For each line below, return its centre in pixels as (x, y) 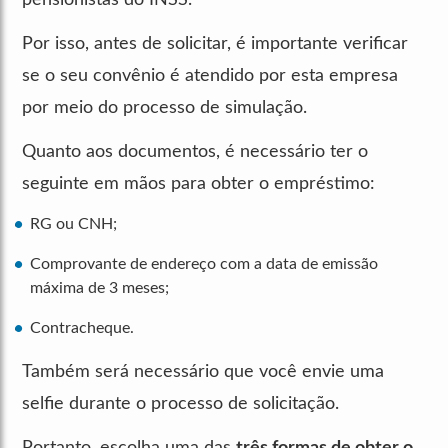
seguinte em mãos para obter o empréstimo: (198, 183)
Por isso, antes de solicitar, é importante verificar (215, 43)
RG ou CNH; (75, 223)
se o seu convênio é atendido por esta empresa (210, 75)
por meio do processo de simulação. (164, 107)
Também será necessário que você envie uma (203, 371)
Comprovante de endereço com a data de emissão (204, 263)
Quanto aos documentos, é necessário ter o (195, 151)
